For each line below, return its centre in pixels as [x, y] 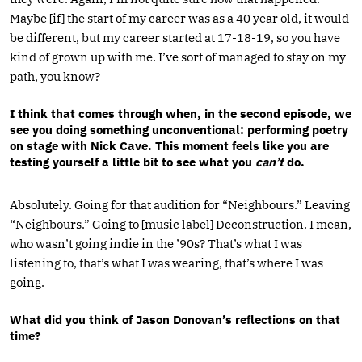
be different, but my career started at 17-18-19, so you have [175, 37]
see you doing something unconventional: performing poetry [179, 129]
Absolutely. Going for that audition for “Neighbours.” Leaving [180, 204]
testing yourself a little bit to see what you [133, 162]
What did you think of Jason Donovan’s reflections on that [175, 319]
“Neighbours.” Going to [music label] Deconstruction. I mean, [181, 224]
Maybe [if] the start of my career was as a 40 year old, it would [179, 18]
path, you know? [55, 76]
